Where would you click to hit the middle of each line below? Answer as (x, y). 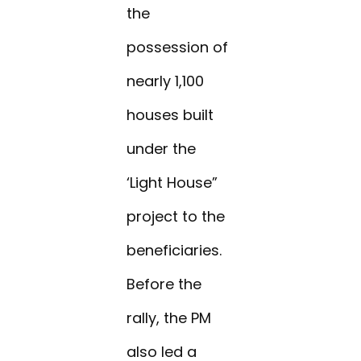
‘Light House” (172, 183)
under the (162, 149)
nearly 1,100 (166, 81)
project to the (176, 217)
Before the (164, 284)
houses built (170, 115)
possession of (178, 48)
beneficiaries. (174, 251)
